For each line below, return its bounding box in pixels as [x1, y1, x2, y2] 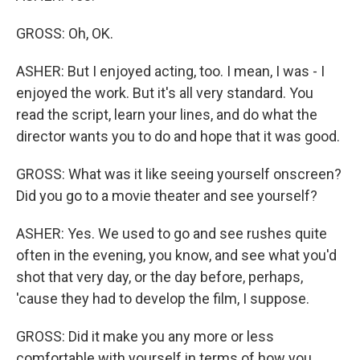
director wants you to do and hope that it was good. [16, 128, 340, 145]
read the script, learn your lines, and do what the [16, 106, 317, 124]
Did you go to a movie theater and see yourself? [16, 187, 317, 205]
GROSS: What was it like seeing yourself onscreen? [16, 166, 342, 183]
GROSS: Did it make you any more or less [16, 328, 274, 346]
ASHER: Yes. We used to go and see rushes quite [16, 225, 327, 243]
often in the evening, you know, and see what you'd [16, 247, 337, 264]
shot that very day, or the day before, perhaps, [16, 268, 303, 286]
